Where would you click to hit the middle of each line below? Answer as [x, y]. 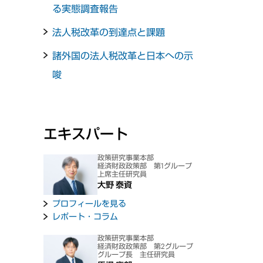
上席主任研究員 [122, 173]
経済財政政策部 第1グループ [145, 166]
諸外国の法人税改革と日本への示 [123, 56]
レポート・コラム [85, 216]
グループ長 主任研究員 [136, 254]
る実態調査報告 [85, 9]
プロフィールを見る [90, 203]
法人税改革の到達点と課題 [109, 32]
